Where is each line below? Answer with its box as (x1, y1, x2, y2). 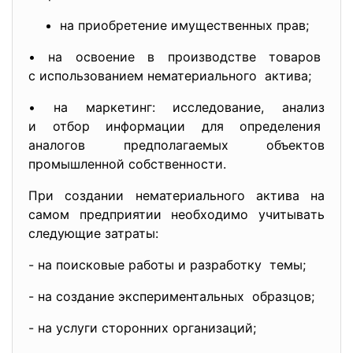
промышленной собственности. (28, 156, 226, 172)
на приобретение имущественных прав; (60, 17, 309, 33)
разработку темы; (190, 257, 306, 273)
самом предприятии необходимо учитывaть (28, 206, 325, 222)
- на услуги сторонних (28, 320, 173, 336)
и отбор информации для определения (28, 118, 325, 134)
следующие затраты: (28, 225, 158, 241)
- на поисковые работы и (28, 257, 190, 273)
